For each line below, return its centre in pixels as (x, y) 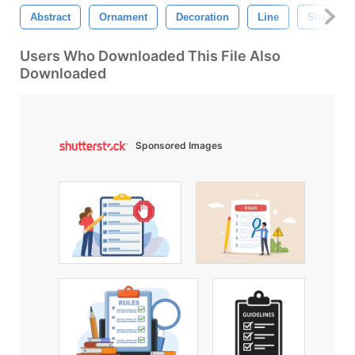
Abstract (50, 17)
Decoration (202, 17)
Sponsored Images (179, 145)
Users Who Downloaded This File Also (150, 55)
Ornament (123, 17)
